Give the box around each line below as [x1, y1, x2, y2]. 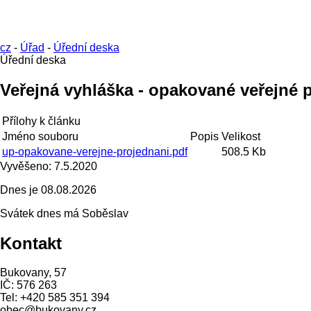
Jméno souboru [2, 130, 78, 142]
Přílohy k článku [2, 115, 81, 127]
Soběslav [79, 207, 128, 219]
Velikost [221, 130, 260, 142]
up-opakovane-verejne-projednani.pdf [2, 145, 187, 158]
